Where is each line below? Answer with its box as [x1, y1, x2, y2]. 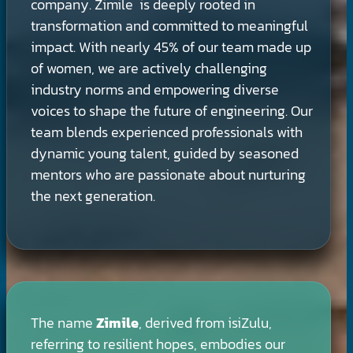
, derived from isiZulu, [139, 311, 272, 333]
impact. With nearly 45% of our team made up [31, 35, 311, 58]
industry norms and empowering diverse [31, 78, 279, 100]
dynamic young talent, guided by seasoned [31, 142, 299, 164]
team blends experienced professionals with [31, 121, 303, 143]
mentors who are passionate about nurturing [31, 163, 306, 185]
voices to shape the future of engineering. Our [31, 99, 313, 121]
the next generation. [31, 184, 155, 206]
